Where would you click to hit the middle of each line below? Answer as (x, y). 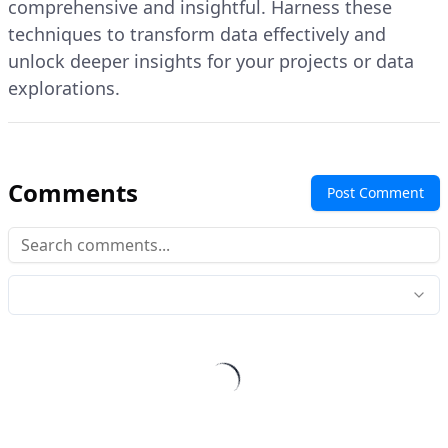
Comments (73, 193)
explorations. (64, 88)
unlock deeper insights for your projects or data (211, 61)
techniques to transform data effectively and (197, 34)
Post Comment (375, 193)
